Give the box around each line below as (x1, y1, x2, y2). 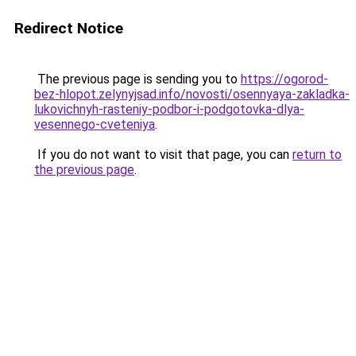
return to (292, 147, 342, 162)
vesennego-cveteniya (34, 117, 155, 132)
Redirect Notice (14, 19, 123, 37)
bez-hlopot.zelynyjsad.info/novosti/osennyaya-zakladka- (34, 87, 350, 102)
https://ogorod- (241, 72, 328, 87)
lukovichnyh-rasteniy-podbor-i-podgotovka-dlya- (34, 102, 304, 117)
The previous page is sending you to (34, 72, 241, 87)
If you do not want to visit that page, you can (34, 147, 292, 162)
